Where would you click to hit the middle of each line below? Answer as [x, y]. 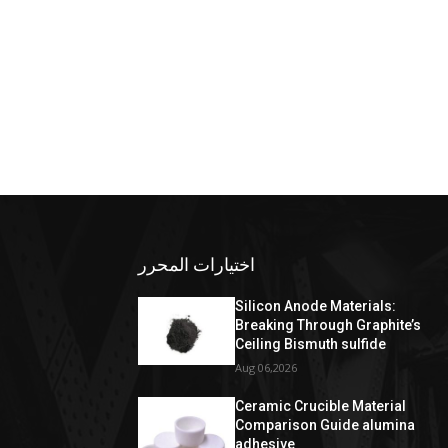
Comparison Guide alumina [325, 425]
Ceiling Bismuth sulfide [311, 344]
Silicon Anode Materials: [316, 306]
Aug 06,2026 [266, 367]
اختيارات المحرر [196, 264]
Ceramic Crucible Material [321, 406]
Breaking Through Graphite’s [328, 325]
